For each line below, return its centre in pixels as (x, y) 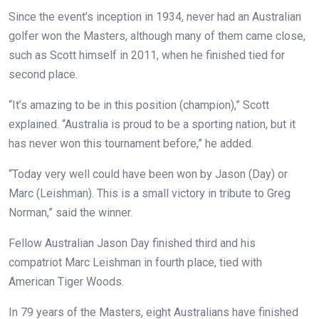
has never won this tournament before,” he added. (131, 144)
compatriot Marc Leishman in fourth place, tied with (135, 263)
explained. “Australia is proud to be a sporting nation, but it (152, 125)
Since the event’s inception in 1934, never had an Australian (155, 17)
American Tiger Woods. (66, 282)
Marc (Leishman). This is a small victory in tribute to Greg (150, 194)
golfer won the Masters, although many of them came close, (157, 36)
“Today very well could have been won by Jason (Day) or (148, 174)
